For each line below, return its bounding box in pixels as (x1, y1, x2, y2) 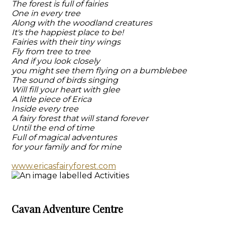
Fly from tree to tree (12, 47, 90, 56)
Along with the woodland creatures (12, 18, 152, 28)
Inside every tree (12, 104, 78, 114)
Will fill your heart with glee (12, 85, 120, 94)
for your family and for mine (12, 142, 122, 152)
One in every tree (12, 9, 80, 18)
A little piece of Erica (12, 94, 91, 104)
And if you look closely (12, 56, 100, 66)
